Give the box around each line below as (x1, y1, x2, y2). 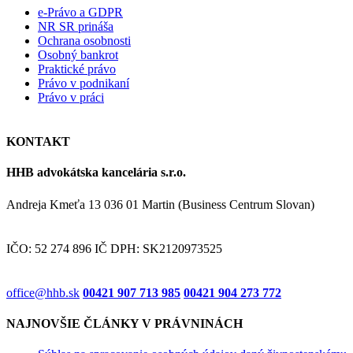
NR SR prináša (38, 20, 113, 34)
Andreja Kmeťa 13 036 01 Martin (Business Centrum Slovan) (6, 197, 314, 211)
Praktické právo (38, 62, 116, 76)
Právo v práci (38, 91, 104, 105)
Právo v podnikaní (38, 76, 129, 91)
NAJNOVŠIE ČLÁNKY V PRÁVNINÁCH (6, 317, 243, 331)
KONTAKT (6, 134, 70, 148)
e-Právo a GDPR (38, 6, 123, 20)
